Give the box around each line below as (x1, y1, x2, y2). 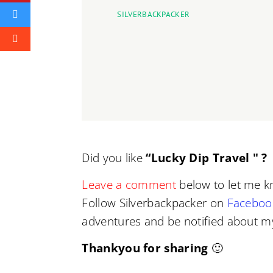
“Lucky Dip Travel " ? (146, 150, 268, 166)
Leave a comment (82, 177, 180, 193)
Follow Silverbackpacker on (82, 195, 227, 211)
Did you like (82, 150, 146, 166)
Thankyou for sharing (82, 240, 208, 256)
